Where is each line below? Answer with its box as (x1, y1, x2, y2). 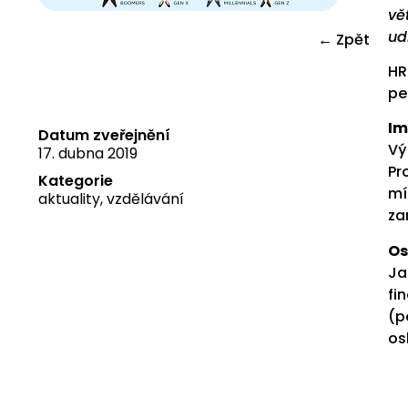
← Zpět (318, 28, 370, 50)
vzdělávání (107, 188, 184, 209)
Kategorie (38, 169, 113, 191)
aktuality (38, 188, 100, 209)
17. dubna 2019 (38, 142, 138, 164)
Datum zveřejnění (38, 124, 170, 146)
